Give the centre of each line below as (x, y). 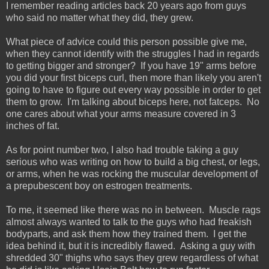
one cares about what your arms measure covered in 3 (121, 113)
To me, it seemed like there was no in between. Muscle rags (133, 210)
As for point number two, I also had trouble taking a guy (122, 150)
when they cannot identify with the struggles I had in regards (133, 53)
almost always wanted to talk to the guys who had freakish (129, 222)
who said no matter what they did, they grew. (100, 17)
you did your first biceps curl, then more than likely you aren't (134, 77)
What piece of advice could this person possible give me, (126, 41)
